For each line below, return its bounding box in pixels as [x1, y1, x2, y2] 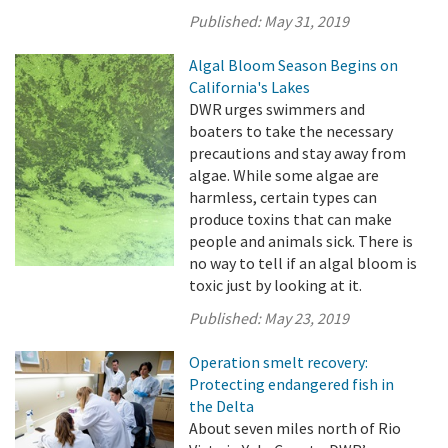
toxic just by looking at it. [189, 275, 363, 295]
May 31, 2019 [264, 11, 350, 31]
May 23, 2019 [264, 308, 350, 328]
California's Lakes [189, 77, 311, 97]
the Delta [189, 396, 255, 416]
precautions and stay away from [189, 143, 407, 163]
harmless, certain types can [189, 187, 378, 207]
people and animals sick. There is [189, 231, 414, 251]
